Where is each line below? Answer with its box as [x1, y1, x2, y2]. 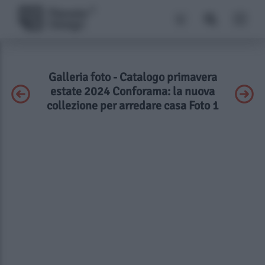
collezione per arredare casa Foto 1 [46, 98, 219, 113]
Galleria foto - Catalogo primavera [48, 70, 217, 85]
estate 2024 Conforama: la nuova [50, 84, 215, 99]
